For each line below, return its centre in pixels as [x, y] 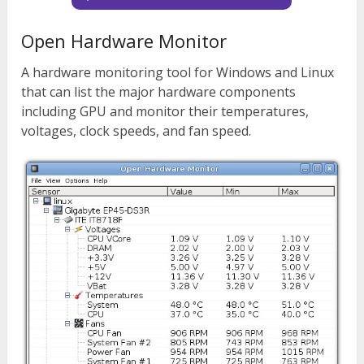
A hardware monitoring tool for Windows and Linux [178, 73]
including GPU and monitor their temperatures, [165, 112]
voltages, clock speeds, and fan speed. [136, 131]
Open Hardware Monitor [124, 41]
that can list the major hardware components [159, 92]
